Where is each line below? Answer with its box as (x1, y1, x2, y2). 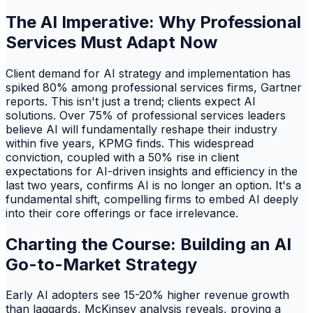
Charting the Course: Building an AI (6, 233, 291, 254)
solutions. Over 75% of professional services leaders (6, 108, 286, 122)
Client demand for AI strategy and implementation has (6, 66, 291, 80)
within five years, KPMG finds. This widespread (6, 136, 254, 150)
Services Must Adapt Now (6, 31, 217, 52)
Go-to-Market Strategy (6, 254, 197, 275)
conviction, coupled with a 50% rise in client (6, 150, 239, 164)
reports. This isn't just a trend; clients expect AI (6, 94, 256, 108)
